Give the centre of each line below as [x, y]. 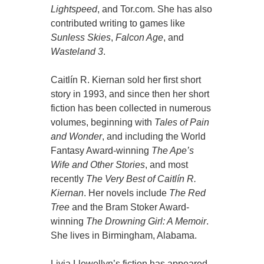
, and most [167, 165]
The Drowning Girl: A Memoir [146, 222]
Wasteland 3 [77, 52]
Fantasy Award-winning [101, 151]
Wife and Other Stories [98, 165]
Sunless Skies [81, 38]
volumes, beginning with [103, 123]
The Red [188, 193]
